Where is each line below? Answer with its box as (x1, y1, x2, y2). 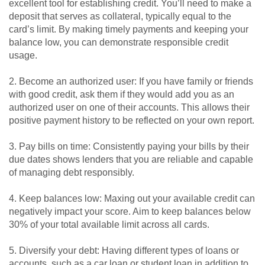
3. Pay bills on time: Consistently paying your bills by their (9, 141, 249, 152)
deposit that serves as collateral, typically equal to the (9, 11, 231, 22)
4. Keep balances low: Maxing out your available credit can (9, 193, 255, 204)
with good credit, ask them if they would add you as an (9, 89, 234, 100)
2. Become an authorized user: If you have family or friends (9, 76, 253, 87)
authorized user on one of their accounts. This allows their (9, 102, 250, 113)
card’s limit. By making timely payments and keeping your (9, 24, 248, 35)
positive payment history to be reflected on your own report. (9, 115, 254, 126)
